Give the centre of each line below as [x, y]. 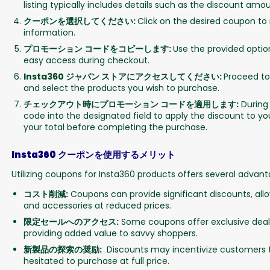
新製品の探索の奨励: [62, 250]
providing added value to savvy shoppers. [110, 234]
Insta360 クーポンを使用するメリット [93, 155]
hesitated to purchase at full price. [96, 261]
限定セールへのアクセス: [71, 222]
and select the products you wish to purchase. [121, 88]
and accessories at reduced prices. [97, 206]
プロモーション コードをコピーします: [98, 49]
